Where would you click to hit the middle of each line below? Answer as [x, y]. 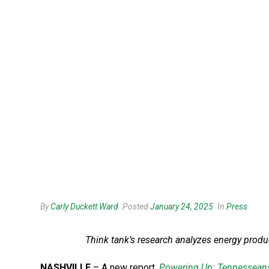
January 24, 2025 [182, 206]
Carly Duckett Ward [84, 206]
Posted [135, 206]
